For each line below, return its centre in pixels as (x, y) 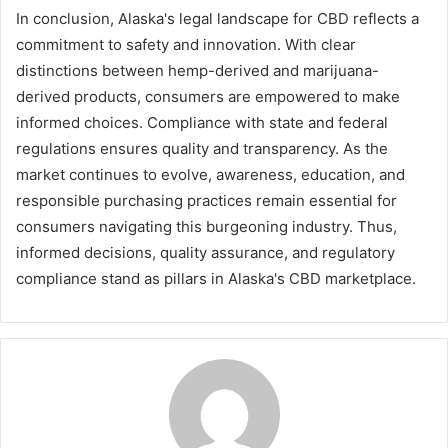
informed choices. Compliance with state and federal (202, 123)
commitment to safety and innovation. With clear (186, 45)
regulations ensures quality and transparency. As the (202, 149)
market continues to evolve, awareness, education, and (210, 175)
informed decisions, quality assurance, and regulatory (205, 253)
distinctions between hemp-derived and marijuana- (197, 71)
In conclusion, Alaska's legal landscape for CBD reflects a (217, 19)
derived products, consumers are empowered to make (208, 97)
